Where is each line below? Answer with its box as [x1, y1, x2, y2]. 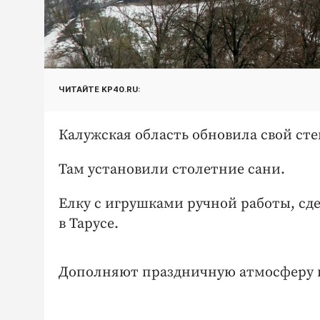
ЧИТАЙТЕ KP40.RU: [59, 84, 140, 95]
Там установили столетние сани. [59, 160, 285, 179]
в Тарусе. [59, 214, 122, 233]
